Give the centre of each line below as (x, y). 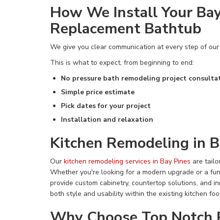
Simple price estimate (98, 92)
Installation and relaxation (107, 120)
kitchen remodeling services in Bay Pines (127, 161)
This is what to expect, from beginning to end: (122, 63)
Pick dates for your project (106, 106)
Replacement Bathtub (126, 29)
